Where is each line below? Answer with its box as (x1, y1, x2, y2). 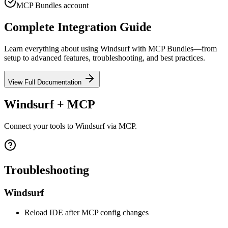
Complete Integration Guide (4, 20, 152, 34)
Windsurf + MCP (4, 98, 95, 111)
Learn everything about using (4, 44, 100, 53)
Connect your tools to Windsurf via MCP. (4, 122, 137, 131)
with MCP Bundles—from (130, 44, 217, 53)
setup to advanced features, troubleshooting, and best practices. (4, 53, 205, 63)
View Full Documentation (8, 78, 83, 87)
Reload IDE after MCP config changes (24, 208, 149, 217)
